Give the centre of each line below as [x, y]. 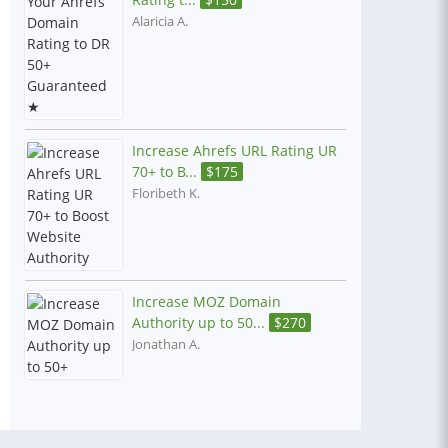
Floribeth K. [166, 193]
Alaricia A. [160, 21]
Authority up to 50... [200, 322]
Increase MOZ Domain [206, 301]
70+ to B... [166, 171]
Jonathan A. [166, 344]
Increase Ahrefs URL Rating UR [234, 150]
